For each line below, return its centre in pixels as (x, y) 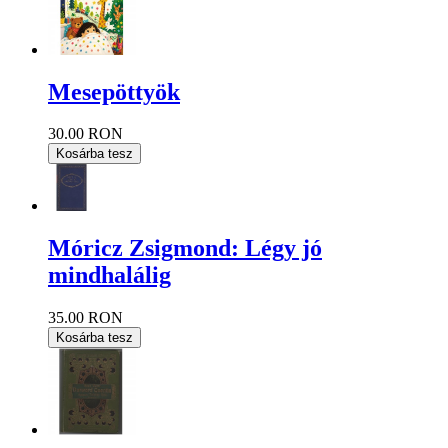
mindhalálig (109, 274)
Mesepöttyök (114, 91)
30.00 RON (85, 134)
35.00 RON (85, 317)
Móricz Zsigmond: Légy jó (185, 247)
